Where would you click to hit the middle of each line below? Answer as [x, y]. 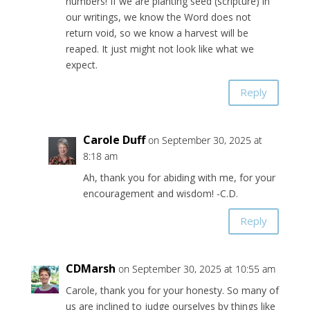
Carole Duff [114, 139]
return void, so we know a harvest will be [157, 33]
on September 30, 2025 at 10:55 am [197, 268]
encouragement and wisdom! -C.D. [160, 193]
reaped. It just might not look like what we [159, 48]
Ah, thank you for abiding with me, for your [179, 177]
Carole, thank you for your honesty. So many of [172, 290]
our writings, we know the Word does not [158, 17]
